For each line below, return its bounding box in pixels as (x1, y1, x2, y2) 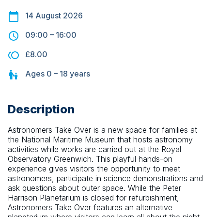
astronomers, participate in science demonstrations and (8, 173, 203, 184)
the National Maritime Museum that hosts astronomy (8, 135, 193, 145)
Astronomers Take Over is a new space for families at (8, 125, 197, 135)
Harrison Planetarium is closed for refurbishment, (8, 193, 179, 203)
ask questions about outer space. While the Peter (8, 183, 181, 193)
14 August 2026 (25, 11, 83, 21)
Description (8, 102, 75, 117)
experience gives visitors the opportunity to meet (8, 164, 180, 174)
